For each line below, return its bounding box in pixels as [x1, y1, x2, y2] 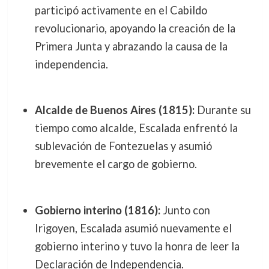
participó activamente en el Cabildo [34, 3, 207, 17]
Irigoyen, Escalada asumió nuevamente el [34, 221, 232, 235]
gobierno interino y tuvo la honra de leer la [34, 239, 240, 253]
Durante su [194, 103, 251, 117]
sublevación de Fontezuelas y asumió [34, 139, 212, 153]
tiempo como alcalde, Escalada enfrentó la [34, 121, 238, 135]
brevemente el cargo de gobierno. [34, 157, 197, 171]
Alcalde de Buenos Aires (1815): [34, 103, 195, 117]
